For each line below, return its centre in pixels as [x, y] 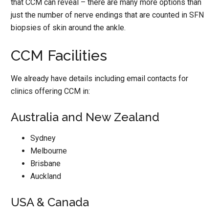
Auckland [46, 176]
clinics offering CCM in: [51, 91]
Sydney [43, 138]
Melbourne [49, 151]
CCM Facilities [59, 55]
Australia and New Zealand [85, 117]
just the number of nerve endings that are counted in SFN [108, 15]
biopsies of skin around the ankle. [68, 27]
